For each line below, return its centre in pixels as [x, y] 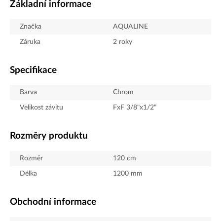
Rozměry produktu [49, 136]
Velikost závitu [41, 108]
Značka [31, 26]
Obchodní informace [53, 202]
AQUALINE [130, 26]
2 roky [123, 42]
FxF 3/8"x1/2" [135, 108]
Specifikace [33, 70]
